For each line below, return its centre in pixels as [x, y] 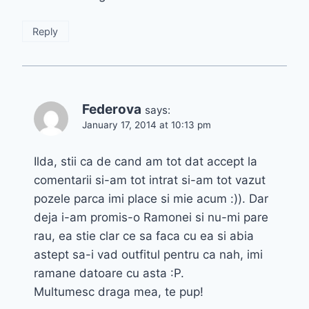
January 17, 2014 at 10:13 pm [147, 124]
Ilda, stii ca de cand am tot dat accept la [146, 161]
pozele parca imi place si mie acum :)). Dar [151, 198]
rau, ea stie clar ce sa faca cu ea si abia [144, 236]
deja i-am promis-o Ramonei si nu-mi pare [151, 217]
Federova [112, 109]
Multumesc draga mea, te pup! [119, 291]
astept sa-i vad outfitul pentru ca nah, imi [148, 254]
